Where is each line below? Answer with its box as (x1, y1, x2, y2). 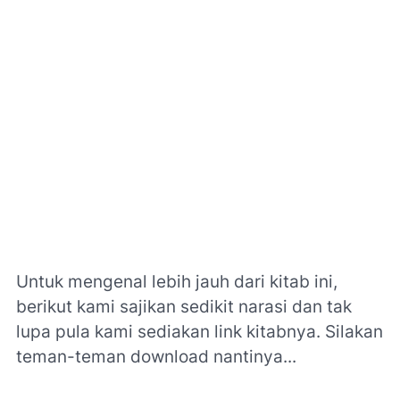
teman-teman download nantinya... (16, 346, 296, 367)
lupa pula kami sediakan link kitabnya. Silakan (16, 321, 383, 342)
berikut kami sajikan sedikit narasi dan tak (16, 296, 352, 317)
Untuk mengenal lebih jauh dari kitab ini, (16, 271, 337, 292)
